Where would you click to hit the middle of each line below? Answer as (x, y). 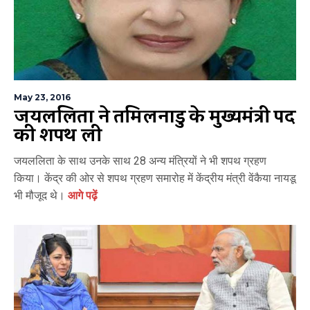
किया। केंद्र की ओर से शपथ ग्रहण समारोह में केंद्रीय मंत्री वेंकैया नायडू (155, 178)
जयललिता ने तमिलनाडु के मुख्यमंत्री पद (155, 117)
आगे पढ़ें (81, 195)
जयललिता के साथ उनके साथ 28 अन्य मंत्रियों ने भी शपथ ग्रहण (140, 161)
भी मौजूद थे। (39, 195)
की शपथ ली (58, 135)
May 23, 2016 (42, 97)
